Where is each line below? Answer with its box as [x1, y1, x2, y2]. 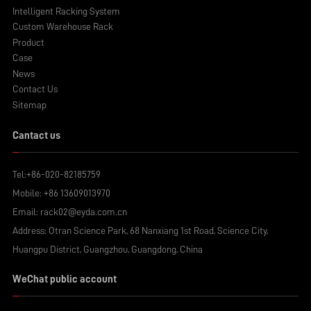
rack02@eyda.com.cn [40, 207, 127, 217]
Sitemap [12, 100, 47, 110]
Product [12, 37, 44, 47]
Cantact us [12, 131, 60, 142]
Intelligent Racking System [12, 6, 120, 16]
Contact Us [12, 85, 58, 94]
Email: [12, 207, 40, 217]
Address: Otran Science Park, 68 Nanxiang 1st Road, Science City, [12, 226, 268, 235]
